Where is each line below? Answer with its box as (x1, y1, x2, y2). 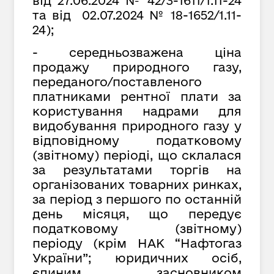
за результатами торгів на (32, 163, 242, 177)
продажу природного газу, (32, 60, 242, 75)
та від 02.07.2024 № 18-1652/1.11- (32, 8, 242, 23)
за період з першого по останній (32, 192, 242, 207)
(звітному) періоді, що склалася (32, 148, 242, 163)
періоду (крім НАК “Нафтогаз (32, 236, 242, 251)
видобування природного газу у (32, 119, 242, 133)
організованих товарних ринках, (32, 177, 242, 192)
